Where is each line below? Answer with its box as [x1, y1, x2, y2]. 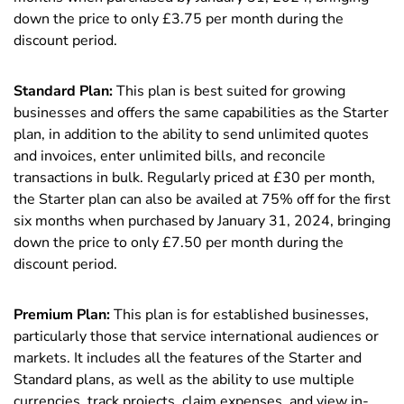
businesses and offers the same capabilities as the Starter [14, 103, 389, 124]
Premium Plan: [14, 305, 114, 326]
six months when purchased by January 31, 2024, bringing [14, 211, 390, 232]
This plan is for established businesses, [114, 305, 369, 326]
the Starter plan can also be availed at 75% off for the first [14, 189, 390, 210]
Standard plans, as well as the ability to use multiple [14, 370, 354, 390]
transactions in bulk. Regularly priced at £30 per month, [14, 168, 375, 188]
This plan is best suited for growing [113, 81, 345, 102]
